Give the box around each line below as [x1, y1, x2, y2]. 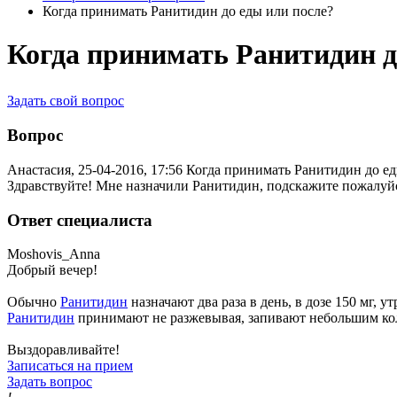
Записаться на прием [7, 358, 133, 374]
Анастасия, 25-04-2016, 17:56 [7, 161, 183, 177]
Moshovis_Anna [7, 246, 100, 262]
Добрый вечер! [7, 262, 97, 278]
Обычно [7, 294, 60, 310]
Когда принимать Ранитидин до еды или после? [43, 4, 333, 19]
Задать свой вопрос [7, 93, 124, 109]
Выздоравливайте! [7, 342, 120, 358]
